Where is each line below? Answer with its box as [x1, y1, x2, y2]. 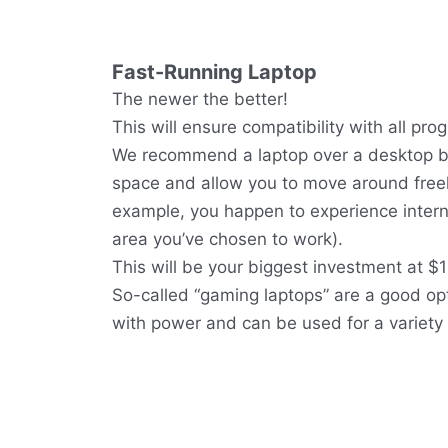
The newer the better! [112, 89, 288, 110]
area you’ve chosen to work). [112, 229, 348, 250]
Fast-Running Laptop [112, 60, 317, 85]
